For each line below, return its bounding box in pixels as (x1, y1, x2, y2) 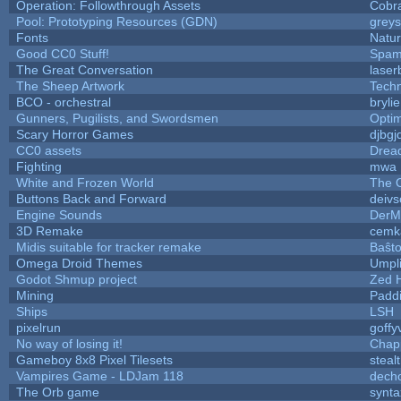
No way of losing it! (15, 336, 123, 351)
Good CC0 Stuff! (15, 46, 109, 61)
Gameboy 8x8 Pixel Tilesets (15, 352, 173, 367)
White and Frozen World (15, 175, 154, 190)
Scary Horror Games (15, 126, 133, 141)
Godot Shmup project (15, 271, 137, 286)
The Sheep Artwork (15, 78, 124, 93)
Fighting (15, 158, 62, 174)
